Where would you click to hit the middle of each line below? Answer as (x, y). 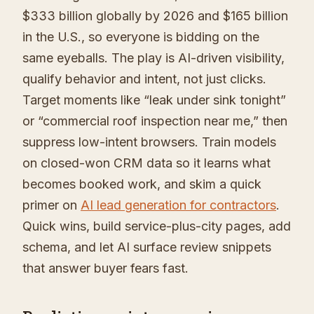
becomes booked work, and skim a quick (142, 184)
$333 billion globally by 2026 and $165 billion (155, 16)
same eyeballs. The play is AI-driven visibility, (153, 58)
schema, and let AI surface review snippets (147, 247)
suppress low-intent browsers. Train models (149, 142)
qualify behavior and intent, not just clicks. (144, 79)
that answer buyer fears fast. (105, 268)
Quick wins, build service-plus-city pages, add (157, 226)
